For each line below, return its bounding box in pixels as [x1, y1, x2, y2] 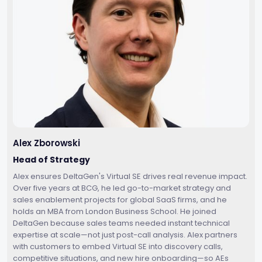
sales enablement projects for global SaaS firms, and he [13, 194, 227, 206]
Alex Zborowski [13, 137, 80, 150]
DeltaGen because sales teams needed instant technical [13, 218, 230, 229]
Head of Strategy [13, 154, 90, 166]
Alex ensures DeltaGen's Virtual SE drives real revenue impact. [13, 171, 247, 182]
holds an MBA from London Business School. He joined [13, 206, 216, 218]
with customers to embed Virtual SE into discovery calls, [13, 241, 223, 253]
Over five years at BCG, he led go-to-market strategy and [13, 182, 231, 194]
